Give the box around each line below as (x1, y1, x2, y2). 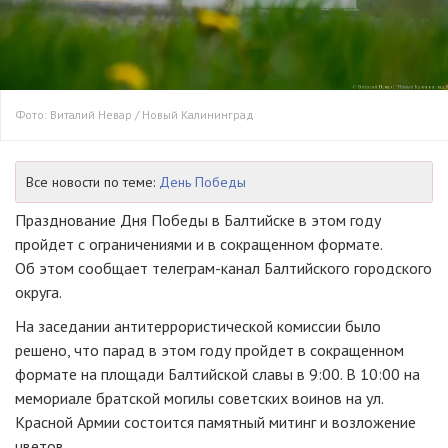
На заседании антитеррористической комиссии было (15, 316, 381, 337)
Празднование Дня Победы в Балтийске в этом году (15, 210, 381, 231)
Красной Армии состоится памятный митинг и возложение (15, 412, 416, 433)
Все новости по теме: (26, 173, 159, 192)
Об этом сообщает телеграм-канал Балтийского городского (15, 258, 432, 279)
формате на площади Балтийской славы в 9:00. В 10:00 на (15, 364, 420, 385)
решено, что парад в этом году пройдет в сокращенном (15, 340, 404, 361)
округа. (15, 282, 62, 303)
